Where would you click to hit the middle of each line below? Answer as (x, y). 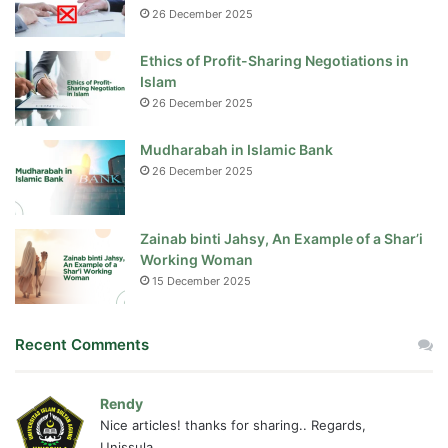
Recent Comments (82, 345)
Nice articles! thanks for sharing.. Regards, (233, 425)
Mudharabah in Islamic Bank (236, 150)
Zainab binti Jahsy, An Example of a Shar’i (281, 239)
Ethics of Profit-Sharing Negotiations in (274, 61)
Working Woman (196, 260)
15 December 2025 (201, 281)
